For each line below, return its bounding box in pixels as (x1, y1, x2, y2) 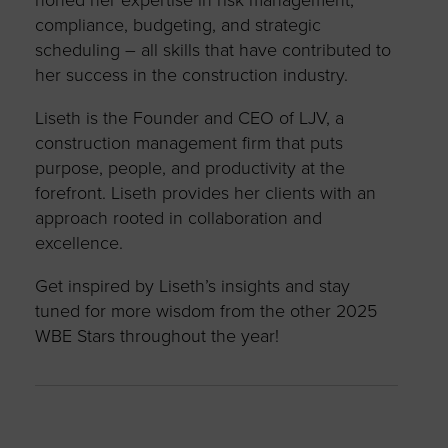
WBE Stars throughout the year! (34, 324, 279, 347)
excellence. (34, 231, 123, 254)
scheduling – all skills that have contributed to (34, 38, 391, 61)
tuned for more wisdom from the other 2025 (34, 299, 377, 322)
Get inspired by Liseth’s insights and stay (34, 274, 350, 297)
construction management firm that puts (34, 131, 343, 154)
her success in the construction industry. (34, 63, 348, 86)
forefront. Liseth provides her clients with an (34, 181, 376, 204)
